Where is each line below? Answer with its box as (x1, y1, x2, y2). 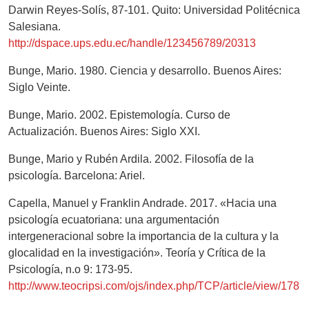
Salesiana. (8, 21, 61, 33)
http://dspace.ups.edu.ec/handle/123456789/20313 (8, 37, 256, 50)
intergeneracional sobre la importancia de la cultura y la (8, 230, 279, 243)
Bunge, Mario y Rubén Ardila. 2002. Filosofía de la (8, 153, 254, 166)
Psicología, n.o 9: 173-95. (8, 263, 132, 276)
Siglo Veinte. (8, 81, 70, 94)
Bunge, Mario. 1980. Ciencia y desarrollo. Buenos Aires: (8, 65, 281, 77)
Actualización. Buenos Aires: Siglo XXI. (8, 126, 200, 138)
